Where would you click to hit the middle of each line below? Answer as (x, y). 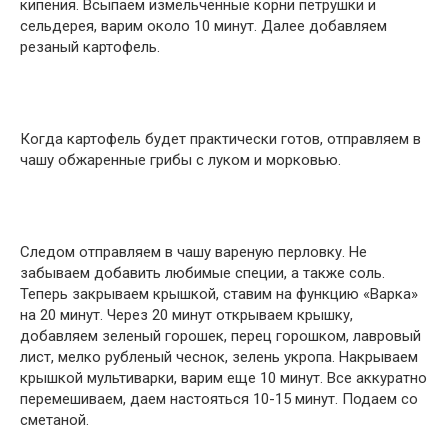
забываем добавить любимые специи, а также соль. (202, 273)
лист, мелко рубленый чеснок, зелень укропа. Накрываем (219, 357)
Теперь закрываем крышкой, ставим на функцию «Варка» (219, 294)
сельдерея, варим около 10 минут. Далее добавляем (203, 26)
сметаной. (54, 420)
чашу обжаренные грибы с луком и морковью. (180, 160)
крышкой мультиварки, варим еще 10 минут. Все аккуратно (223, 378)
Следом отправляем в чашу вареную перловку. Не (193, 252)
